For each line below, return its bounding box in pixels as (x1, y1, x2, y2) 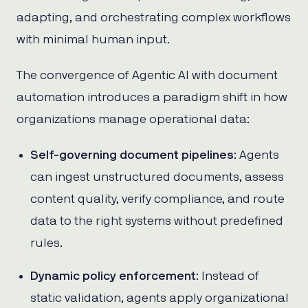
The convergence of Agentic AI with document (16, 69, 278, 82)
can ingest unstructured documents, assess (30, 170, 284, 184)
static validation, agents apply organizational (30, 291, 289, 305)
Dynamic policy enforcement (30, 269, 196, 283)
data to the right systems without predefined (30, 214, 283, 228)
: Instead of (196, 269, 259, 283)
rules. (30, 236, 63, 250)
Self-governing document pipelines (30, 148, 234, 162)
